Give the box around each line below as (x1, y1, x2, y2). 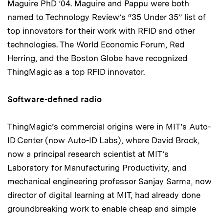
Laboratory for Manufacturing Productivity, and (7, 163, 186, 173)
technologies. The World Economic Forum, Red (7, 40, 184, 50)
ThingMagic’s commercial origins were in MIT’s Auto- (7, 122, 211, 132)
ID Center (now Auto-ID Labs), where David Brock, (7, 135, 199, 146)
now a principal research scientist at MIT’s (7, 149, 169, 159)
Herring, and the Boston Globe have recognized (7, 53, 187, 64)
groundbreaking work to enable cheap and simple (7, 204, 196, 214)
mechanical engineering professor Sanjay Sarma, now (7, 176, 212, 187)
